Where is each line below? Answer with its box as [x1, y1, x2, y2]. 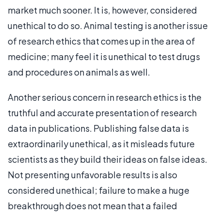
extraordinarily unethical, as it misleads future [8, 138, 195, 149]
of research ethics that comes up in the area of [8, 35, 195, 46]
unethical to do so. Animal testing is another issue [8, 20, 208, 31]
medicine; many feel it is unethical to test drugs [8, 51, 200, 62]
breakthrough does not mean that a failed [8, 200, 177, 211]
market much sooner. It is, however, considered [8, 4, 197, 15]
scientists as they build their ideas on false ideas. [8, 154, 207, 165]
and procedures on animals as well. [8, 66, 150, 77]
